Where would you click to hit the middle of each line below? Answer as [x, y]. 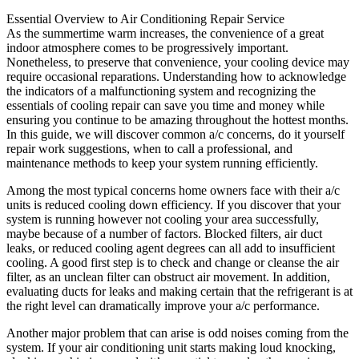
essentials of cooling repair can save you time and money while [165, 106]
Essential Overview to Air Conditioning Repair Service [145, 19]
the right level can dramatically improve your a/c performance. [163, 306]
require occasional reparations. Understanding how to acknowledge [176, 77]
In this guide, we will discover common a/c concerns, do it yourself [175, 135]
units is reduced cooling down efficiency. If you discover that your [173, 205]
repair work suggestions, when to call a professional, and [149, 149]
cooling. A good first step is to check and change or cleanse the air [173, 263]
